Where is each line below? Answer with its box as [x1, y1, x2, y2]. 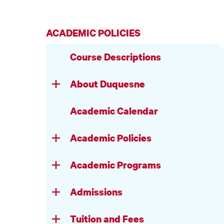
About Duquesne [70, 77, 145, 90]
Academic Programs [70, 158, 161, 171]
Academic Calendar [70, 104, 158, 117]
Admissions [70, 185, 122, 198]
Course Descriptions [70, 50, 161, 63]
